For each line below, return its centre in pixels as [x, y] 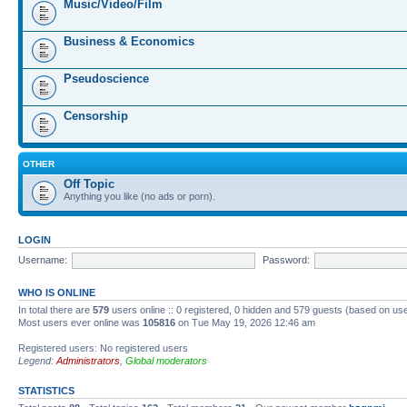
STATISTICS [46, 391]
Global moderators [166, 361]
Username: [43, 259]
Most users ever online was [80, 323]
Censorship [96, 116]
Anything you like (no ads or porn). [139, 196]
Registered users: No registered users [103, 348]
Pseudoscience [106, 79]
